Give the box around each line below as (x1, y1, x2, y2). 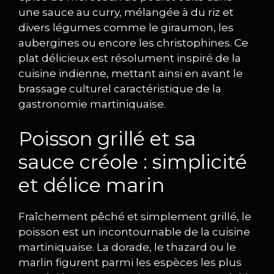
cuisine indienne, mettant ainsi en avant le (18, 67, 243, 80)
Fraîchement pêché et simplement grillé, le (18, 210, 251, 223)
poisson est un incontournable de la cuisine (18, 226, 250, 238)
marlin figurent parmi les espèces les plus (18, 256, 242, 268)
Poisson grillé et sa (18, 127, 196, 150)
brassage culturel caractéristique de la (18, 82, 221, 95)
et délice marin (18, 173, 165, 197)
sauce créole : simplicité (18, 150, 247, 174)
